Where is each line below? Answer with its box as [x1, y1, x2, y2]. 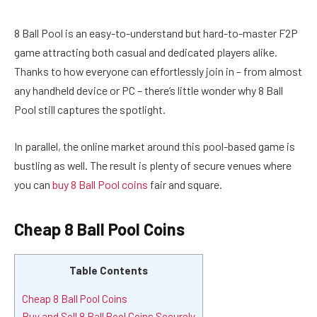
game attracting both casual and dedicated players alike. [14, 45, 277, 59]
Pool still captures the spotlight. [14, 103, 166, 116]
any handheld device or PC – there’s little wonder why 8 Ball [14, 83, 283, 97]
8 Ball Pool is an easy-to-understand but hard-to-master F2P [14, 26, 298, 40]
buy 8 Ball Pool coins [52, 177, 148, 191]
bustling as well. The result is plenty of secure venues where [14, 158, 292, 172]
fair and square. [148, 177, 222, 191]
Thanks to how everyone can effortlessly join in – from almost [14, 64, 302, 78]
